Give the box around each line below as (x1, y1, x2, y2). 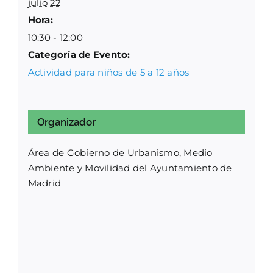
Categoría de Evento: (27, 48, 130, 60)
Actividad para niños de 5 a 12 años (27, 66, 190, 78)
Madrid (27, 177, 62, 189)
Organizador (37, 115, 96, 128)
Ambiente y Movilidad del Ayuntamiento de (27, 161, 232, 174)
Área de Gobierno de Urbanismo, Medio (27, 146, 213, 158)
